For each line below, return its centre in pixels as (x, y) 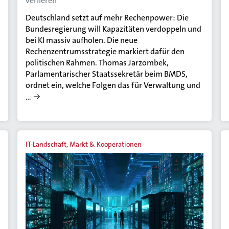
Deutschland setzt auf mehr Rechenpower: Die (107, 17)
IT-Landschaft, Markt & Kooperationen (84, 144)
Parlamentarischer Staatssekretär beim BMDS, (107, 74)
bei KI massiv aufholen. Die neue (82, 40)
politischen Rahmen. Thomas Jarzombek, (97, 62)
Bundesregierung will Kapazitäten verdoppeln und (114, 29)
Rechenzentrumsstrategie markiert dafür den (105, 51)
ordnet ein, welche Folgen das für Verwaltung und (113, 85)
